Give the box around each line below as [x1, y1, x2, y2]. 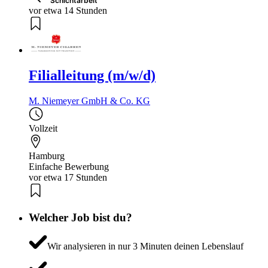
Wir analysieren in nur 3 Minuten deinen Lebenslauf [47, 241, 243, 252]
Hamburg [29, 150, 65, 161]
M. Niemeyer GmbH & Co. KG [29, 95, 150, 106]
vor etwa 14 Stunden [29, 5, 107, 16]
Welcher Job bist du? [29, 211, 132, 224]
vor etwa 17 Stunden [29, 172, 107, 182]
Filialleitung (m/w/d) [29, 68, 156, 84]
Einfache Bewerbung [29, 161, 109, 172]
